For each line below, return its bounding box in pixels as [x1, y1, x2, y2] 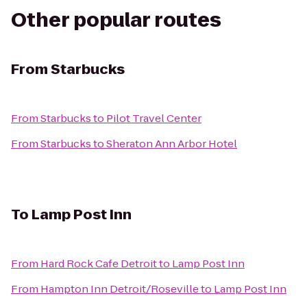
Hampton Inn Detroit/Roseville [40, 282, 199, 296]
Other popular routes [11, 7, 221, 34]
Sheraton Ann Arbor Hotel [106, 136, 237, 151]
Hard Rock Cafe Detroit [40, 256, 157, 271]
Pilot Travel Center [106, 111, 201, 125]
